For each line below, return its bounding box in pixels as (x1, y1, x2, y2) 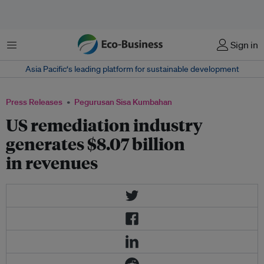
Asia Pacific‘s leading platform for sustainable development (25, 64, 239, 74)
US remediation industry (6, 114, 203, 136)
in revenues (6, 151, 98, 173)
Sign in (230, 39, 258, 51)
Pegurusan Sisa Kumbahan (74, 97, 172, 107)
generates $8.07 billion (6, 133, 185, 154)
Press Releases (6, 97, 62, 107)
